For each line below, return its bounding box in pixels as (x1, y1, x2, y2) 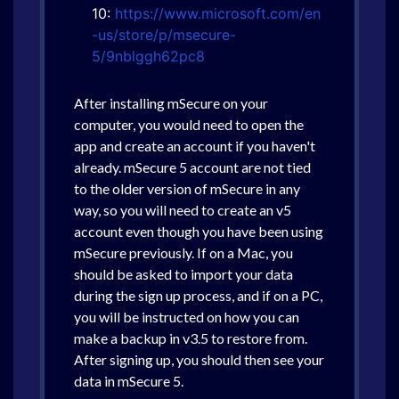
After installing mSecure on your (74, 94, 268, 111)
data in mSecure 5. (74, 372, 183, 389)
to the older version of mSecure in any (74, 180, 300, 197)
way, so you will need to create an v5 (74, 201, 291, 218)
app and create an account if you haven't (74, 137, 315, 154)
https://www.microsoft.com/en (115, 4, 321, 22)
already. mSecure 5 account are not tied (74, 159, 311, 175)
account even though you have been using (74, 223, 323, 240)
